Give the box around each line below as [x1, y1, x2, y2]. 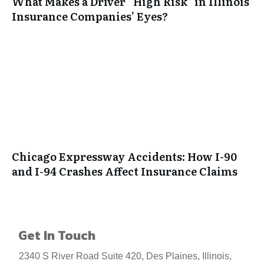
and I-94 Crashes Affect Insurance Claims [12, 163, 237, 179]
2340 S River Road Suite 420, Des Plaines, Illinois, [19, 251, 232, 261]
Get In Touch [18, 226, 95, 245]
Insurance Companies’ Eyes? [12, 8, 168, 24]
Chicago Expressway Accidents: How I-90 [12, 148, 237, 164]
